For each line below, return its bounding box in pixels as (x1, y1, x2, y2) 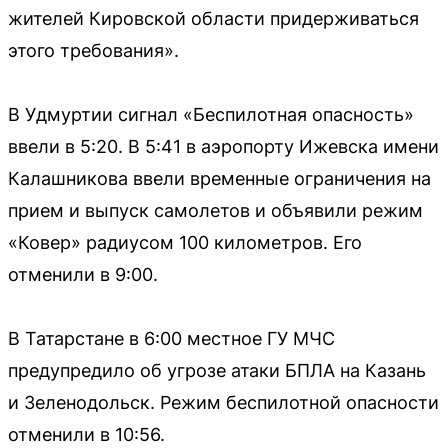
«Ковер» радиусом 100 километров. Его (8, 231, 362, 253)
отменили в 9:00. (8, 263, 158, 285)
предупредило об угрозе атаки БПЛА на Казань (8, 359, 426, 381)
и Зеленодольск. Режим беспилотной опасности (8, 391, 439, 413)
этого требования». (8, 39, 179, 61)
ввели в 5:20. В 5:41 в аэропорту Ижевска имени (8, 135, 439, 157)
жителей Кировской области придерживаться (8, 7, 419, 29)
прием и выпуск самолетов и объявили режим (8, 199, 423, 221)
